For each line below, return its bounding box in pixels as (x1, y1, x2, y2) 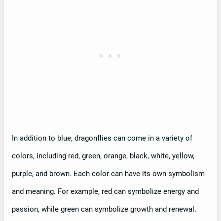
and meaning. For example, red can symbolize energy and (12, 187, 199, 196)
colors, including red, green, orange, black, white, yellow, (12, 151, 194, 161)
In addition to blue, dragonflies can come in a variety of (12, 134, 192, 143)
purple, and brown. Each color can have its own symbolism (12, 169, 205, 179)
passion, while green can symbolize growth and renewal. (12, 205, 196, 214)
